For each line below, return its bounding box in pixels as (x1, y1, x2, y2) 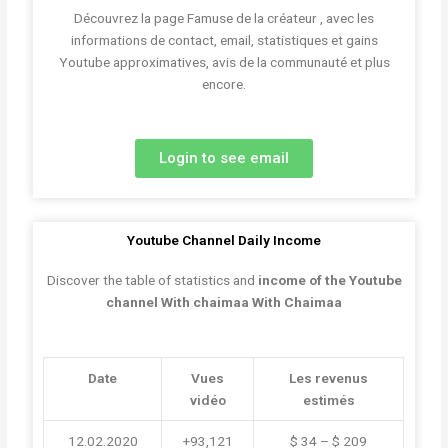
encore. (202, 76, 246, 93)
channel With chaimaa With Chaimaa (106, 294, 342, 311)
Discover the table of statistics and (46, 272, 255, 289)
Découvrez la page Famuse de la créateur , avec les (74, 10, 374, 27)
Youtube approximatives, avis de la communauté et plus (58, 54, 390, 71)
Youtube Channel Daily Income (127, 232, 321, 249)
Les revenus (289, 370, 369, 387)
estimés (302, 392, 355, 409)
